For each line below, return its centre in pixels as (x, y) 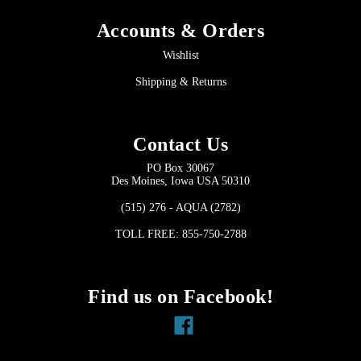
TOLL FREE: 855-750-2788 (180, 234)
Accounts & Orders (180, 30)
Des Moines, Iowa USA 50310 (180, 180)
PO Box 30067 (180, 168)
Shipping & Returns (180, 81)
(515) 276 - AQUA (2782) (180, 207)
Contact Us (180, 144)
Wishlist (180, 55)
